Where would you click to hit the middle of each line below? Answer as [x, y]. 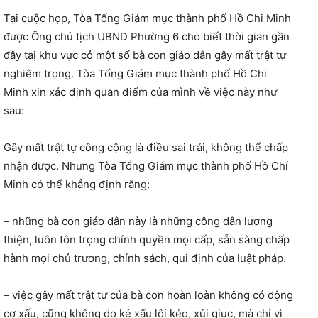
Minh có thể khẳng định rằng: [77, 185]
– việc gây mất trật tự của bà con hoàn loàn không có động [148, 295]
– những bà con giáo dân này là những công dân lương [138, 221]
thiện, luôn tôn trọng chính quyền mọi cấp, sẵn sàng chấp [147, 240]
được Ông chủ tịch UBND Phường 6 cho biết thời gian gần [147, 37]
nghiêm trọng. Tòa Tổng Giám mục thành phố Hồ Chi [135, 74]
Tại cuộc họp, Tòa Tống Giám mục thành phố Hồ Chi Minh [147, 18]
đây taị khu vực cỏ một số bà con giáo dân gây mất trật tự [145, 55]
